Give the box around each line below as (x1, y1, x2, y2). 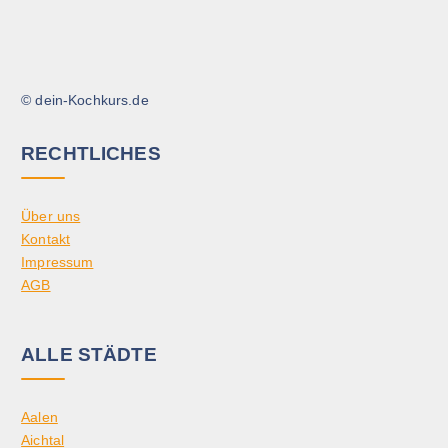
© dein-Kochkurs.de (21, 92, 149, 109)
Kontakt (21, 231, 71, 248)
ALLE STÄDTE (21, 342, 157, 365)
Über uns (21, 208, 81, 225)
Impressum (21, 254, 94, 271)
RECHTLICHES (21, 141, 161, 164)
